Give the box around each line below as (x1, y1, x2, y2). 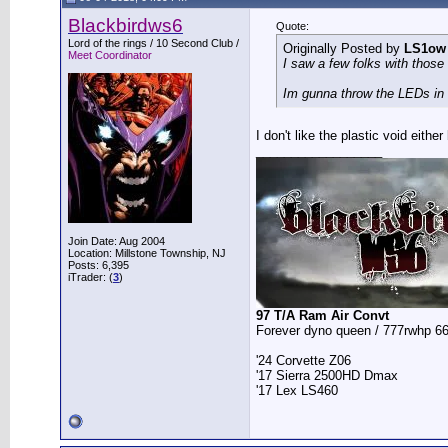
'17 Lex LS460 (256, 383, 338, 398)
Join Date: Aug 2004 (68, 235, 165, 247)
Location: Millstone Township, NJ (68, 247, 226, 259)
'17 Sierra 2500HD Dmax (256, 368, 398, 383)
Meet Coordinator (68, 49, 152, 61)
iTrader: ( (68, 271, 113, 283)
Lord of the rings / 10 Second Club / (68, 37, 239, 49)
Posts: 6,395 (68, 259, 129, 271)
